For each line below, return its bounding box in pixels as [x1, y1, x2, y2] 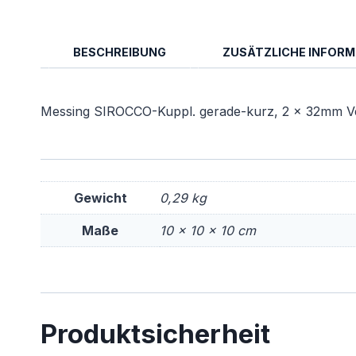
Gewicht [73, 190, 127, 207]
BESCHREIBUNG [73, 45, 166, 60]
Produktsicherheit [41, 318, 270, 350]
